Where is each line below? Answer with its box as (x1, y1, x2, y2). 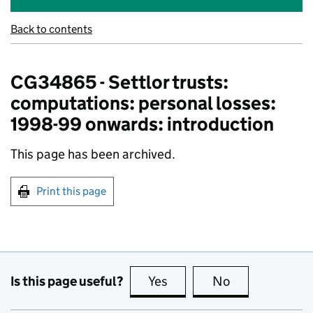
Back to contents (10, 22, 92, 36)
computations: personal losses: (10, 92, 276, 115)
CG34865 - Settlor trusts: (10, 71, 228, 94)
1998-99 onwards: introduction (10, 112, 274, 136)
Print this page (36, 184, 106, 198)
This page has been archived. (10, 146, 175, 162)
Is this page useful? (10, 272, 123, 289)
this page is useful (170, 273, 272, 289)
